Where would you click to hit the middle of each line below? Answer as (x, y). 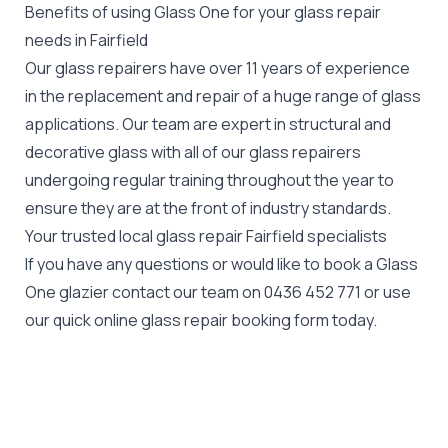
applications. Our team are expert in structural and (208, 123)
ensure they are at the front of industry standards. (208, 207)
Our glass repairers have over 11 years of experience (217, 67)
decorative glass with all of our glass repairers (193, 151)
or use (386, 291)
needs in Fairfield (86, 39)
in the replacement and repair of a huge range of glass (223, 95)
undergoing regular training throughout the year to (209, 179)
